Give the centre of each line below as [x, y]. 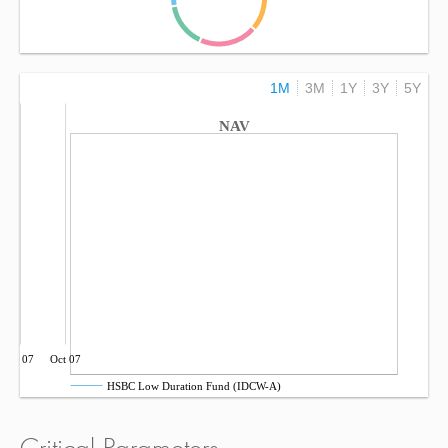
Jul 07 [20, 358]
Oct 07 [65, 358]
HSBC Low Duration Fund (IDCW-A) [194, 386]
